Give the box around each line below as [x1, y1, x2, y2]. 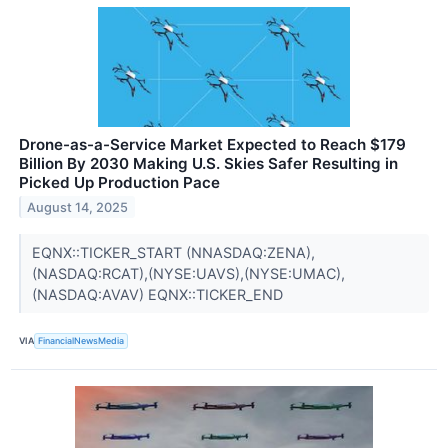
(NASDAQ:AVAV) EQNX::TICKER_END [31, 285, 287, 303]
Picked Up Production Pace [19, 172, 220, 192]
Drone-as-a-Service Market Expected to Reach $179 [19, 134, 406, 154]
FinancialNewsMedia [38, 335, 125, 347]
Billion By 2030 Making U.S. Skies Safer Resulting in [19, 153, 398, 173]
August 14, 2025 [27, 199, 129, 215]
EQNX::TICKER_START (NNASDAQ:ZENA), [31, 243, 315, 261]
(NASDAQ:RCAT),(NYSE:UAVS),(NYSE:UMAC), [31, 264, 345, 282]
